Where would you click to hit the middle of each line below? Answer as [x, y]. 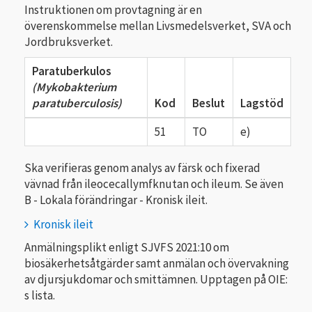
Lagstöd [262, 103]
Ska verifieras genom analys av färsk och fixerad [142, 168]
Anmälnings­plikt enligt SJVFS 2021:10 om [127, 248]
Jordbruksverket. [70, 41]
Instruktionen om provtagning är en [113, 9]
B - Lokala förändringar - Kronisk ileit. [116, 200]
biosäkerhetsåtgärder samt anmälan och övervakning [157, 264]
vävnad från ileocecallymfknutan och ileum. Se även [154, 184]
